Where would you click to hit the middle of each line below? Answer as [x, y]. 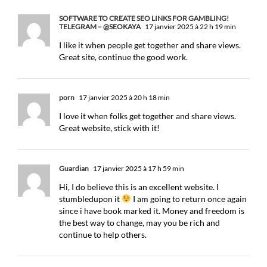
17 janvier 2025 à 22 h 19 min [190, 27]
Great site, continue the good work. [123, 57]
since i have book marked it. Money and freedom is [152, 211]
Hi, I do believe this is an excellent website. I [139, 187]
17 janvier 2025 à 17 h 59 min [138, 168]
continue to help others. [103, 235]
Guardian [74, 168]
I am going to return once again [189, 199]
